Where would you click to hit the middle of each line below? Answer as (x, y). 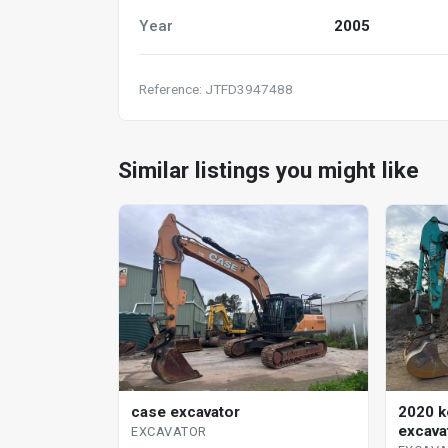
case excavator (185, 412)
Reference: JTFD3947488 (216, 88)
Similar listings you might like (268, 169)
